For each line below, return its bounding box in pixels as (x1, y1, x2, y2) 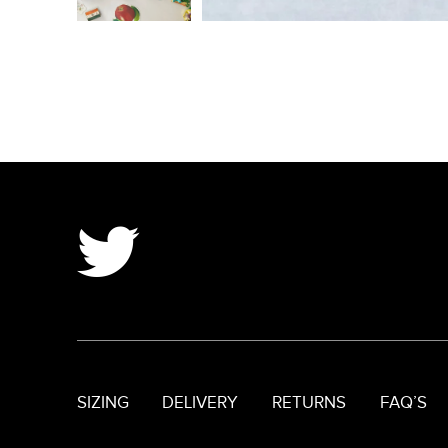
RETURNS (272, 393, 347, 414)
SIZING (76, 393, 129, 414)
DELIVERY (162, 393, 239, 414)
